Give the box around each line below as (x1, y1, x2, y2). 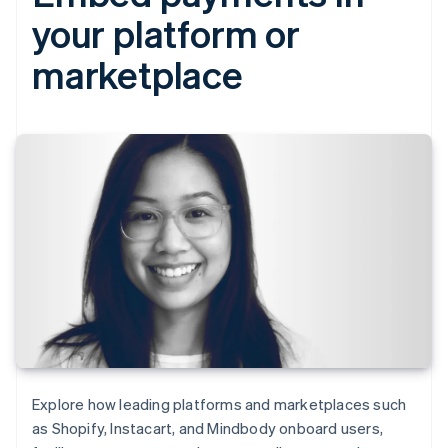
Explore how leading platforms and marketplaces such (32, 394, 407, 415)
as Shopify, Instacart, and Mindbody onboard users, (32, 418, 384, 439)
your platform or (32, 8, 300, 58)
